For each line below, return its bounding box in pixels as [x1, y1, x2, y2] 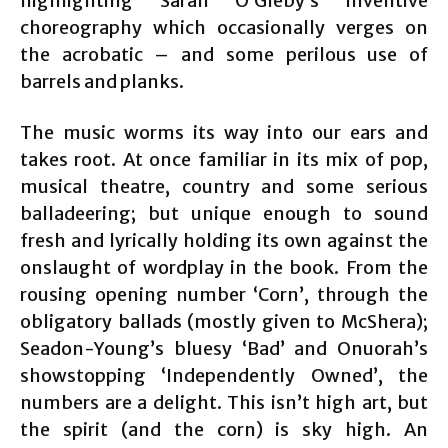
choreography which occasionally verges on [20, 16, 428, 40]
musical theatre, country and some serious [20, 175, 428, 199]
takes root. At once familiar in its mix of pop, [20, 148, 428, 172]
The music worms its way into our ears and [20, 121, 428, 145]
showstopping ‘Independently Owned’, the [20, 364, 428, 388]
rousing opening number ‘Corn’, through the [20, 283, 428, 307]
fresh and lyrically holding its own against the [20, 229, 428, 253]
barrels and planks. [20, 70, 184, 94]
